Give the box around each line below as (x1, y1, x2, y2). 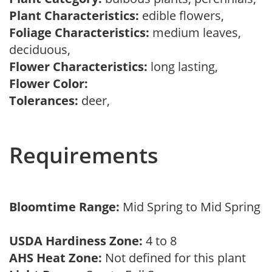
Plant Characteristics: (9, 7, 139, 24)
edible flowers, (139, 7, 230, 24)
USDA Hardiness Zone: (9, 233, 143, 249)
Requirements (9, 140, 158, 170)
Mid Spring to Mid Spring (123, 199, 260, 215)
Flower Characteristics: (9, 58, 148, 75)
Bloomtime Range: (9, 199, 123, 215)
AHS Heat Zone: (9, 250, 102, 266)
